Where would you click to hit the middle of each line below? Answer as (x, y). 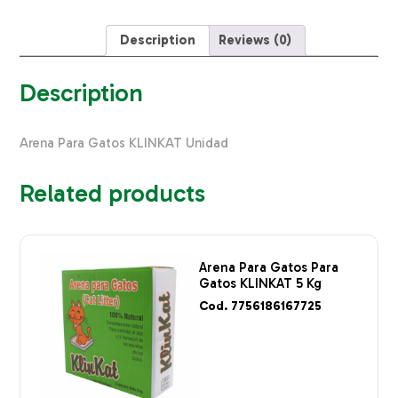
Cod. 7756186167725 (260, 306)
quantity (44, 32)
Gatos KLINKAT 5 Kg (260, 284)
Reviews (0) (255, 40)
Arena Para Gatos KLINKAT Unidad (124, 143)
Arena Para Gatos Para (269, 268)
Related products (113, 193)
